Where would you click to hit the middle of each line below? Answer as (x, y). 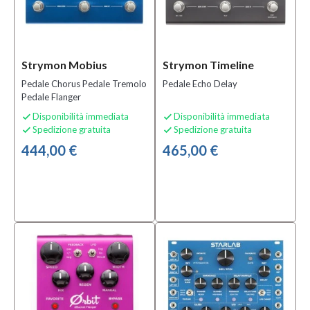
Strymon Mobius (64, 65)
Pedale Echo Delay (200, 84)
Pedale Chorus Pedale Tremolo (52, 84)
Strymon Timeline (208, 65)
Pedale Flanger (51, 97)
